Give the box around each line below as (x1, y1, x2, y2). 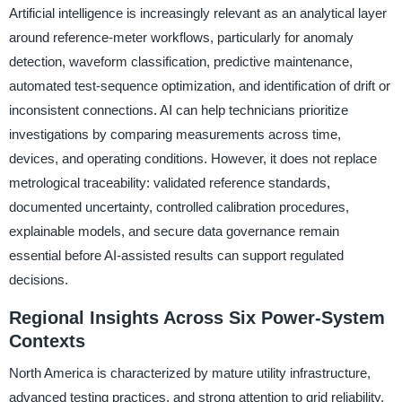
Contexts (8, 330, 85, 351)
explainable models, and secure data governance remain (8, 223, 339, 239)
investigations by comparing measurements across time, (8, 126, 341, 142)
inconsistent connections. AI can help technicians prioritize (8, 101, 348, 118)
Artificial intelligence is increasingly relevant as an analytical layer (8, 4, 387, 21)
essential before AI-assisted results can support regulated (8, 247, 344, 263)
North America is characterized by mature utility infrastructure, (8, 365, 371, 381)
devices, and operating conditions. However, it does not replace (8, 150, 377, 166)
